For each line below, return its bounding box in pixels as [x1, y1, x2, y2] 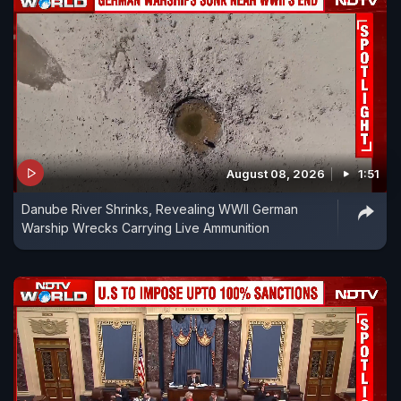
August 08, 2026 [226, 166, 325, 182]
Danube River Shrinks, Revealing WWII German [21, 201, 298, 218]
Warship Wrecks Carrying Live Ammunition [21, 220, 269, 236]
